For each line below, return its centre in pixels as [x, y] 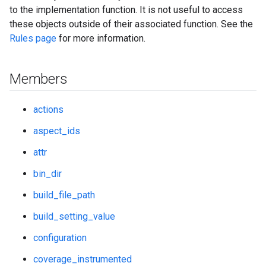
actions [48, 110]
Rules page [33, 38]
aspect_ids [57, 131]
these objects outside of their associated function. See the [131, 24]
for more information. [101, 38]
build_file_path [64, 195]
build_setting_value [74, 216]
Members [39, 79]
